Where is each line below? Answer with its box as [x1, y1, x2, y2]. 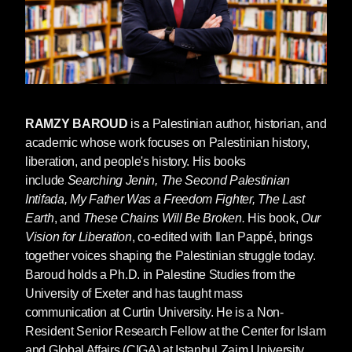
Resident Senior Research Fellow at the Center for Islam [25, 324, 326, 339]
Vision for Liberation [25, 230, 132, 244]
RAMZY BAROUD [25, 117, 131, 131]
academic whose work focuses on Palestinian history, [25, 136, 310, 150]
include [25, 174, 68, 188]
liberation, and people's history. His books [25, 155, 247, 169]
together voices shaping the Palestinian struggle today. [25, 249, 316, 263]
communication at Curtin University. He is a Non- [25, 306, 284, 320]
